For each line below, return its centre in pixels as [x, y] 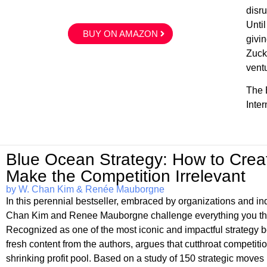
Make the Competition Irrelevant [126, 176]
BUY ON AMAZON [120, 33]
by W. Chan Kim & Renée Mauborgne [86, 189]
